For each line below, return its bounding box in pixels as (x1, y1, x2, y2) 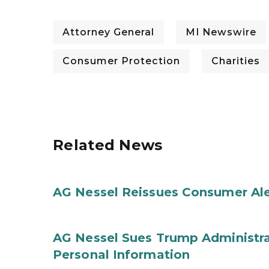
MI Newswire (186, 26, 256, 38)
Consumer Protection (62, 55, 180, 67)
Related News (53, 136, 163, 154)
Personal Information (53, 247, 190, 262)
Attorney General (62, 26, 154, 38)
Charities (211, 55, 260, 67)
